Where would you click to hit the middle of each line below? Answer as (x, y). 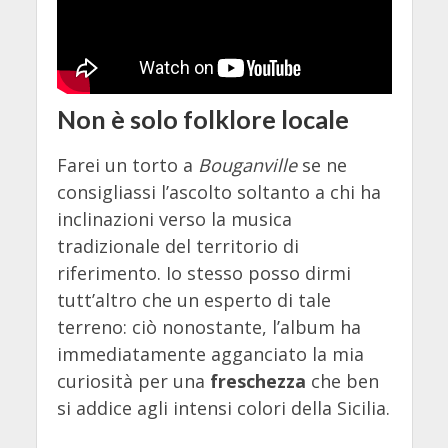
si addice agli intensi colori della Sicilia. (223, 407)
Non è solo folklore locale (202, 119)
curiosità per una (133, 380)
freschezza (257, 380)
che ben (342, 380)
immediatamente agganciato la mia (210, 353)
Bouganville (247, 164)
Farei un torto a (127, 164)
